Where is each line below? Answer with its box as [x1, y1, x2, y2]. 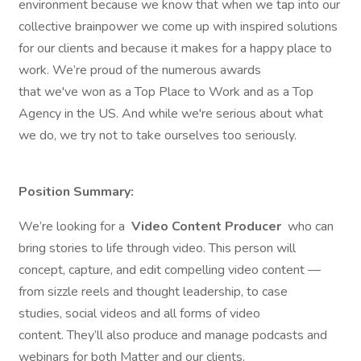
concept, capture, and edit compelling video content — [19, 261, 321, 279]
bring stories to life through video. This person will [19, 239, 296, 257]
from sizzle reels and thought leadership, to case [19, 283, 288, 301]
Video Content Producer [128, 218, 284, 235]
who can [284, 218, 334, 235]
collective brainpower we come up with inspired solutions [19, 18, 338, 35]
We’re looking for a [19, 218, 128, 235]
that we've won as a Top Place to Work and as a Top [19, 83, 313, 101]
